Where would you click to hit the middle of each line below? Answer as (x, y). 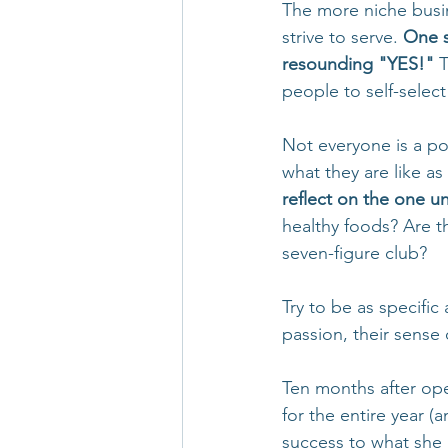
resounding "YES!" (358, 64)
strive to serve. (342, 37)
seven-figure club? (354, 253)
